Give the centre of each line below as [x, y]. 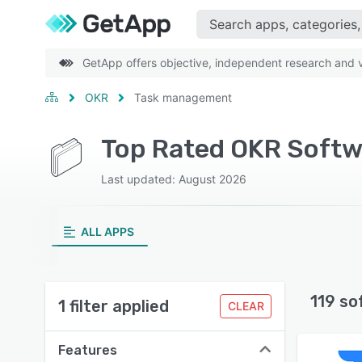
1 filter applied [114, 306]
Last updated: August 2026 [173, 179]
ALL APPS [107, 232]
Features [88, 350]
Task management [183, 97]
